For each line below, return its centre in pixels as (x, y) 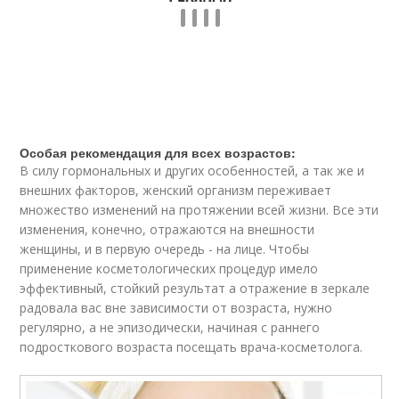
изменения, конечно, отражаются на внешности (167, 230)
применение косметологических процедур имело (169, 269)
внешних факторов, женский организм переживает (176, 191)
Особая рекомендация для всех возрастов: (158, 153)
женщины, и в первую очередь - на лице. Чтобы (165, 249)
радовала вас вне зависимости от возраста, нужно (176, 308)
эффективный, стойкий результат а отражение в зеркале (195, 289)
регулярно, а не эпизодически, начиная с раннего (170, 328)
